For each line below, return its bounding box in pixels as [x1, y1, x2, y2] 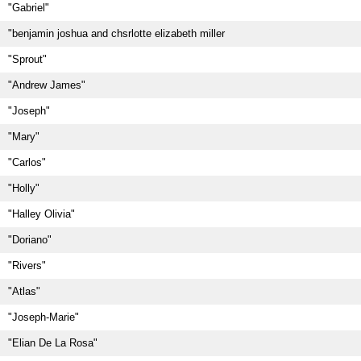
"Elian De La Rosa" [8, 337, 98, 349]
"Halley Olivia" [8, 208, 75, 220]
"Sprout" [8, 53, 47, 65]
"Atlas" [8, 285, 40, 297]
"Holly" [8, 182, 39, 194]
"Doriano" [8, 234, 52, 246]
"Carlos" [8, 156, 46, 168]
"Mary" [8, 131, 39, 143]
